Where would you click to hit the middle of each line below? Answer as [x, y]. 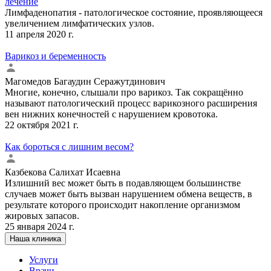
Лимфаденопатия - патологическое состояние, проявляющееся [134, 12]
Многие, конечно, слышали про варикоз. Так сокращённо [124, 92]
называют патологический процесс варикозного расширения [131, 103]
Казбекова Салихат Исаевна [63, 172]
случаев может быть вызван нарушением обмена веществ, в [129, 194]
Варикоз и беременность [55, 56]
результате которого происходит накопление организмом [122, 204]
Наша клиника [35, 238]
